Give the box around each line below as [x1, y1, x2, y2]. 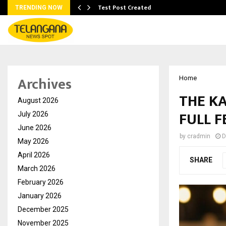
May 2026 [18, 137, 49, 145]
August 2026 [18, 96, 59, 104]
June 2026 [18, 124, 51, 132]
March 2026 [18, 164, 55, 173]
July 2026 [18, 110, 48, 118]
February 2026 [18, 178, 64, 186]
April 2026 [18, 151, 50, 159]
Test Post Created [98, 3, 151, 13]
